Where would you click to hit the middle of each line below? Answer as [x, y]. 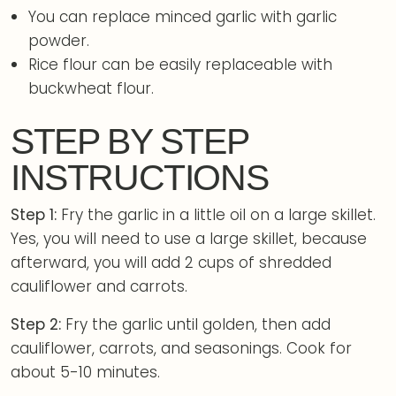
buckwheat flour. [91, 88]
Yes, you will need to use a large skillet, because [189, 238]
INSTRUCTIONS [140, 177]
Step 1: [34, 214]
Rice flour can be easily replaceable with [181, 65]
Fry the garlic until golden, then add [198, 324]
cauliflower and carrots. [99, 286]
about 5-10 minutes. [85, 372]
